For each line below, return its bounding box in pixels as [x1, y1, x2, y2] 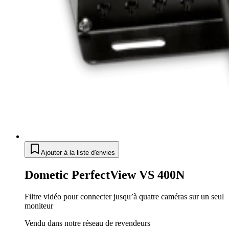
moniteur [25, 201, 53, 210]
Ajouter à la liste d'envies [41, 148, 115, 156]
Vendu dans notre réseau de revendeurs [25, 218, 150, 227]
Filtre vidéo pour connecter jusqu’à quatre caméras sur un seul [25, 192, 224, 201]
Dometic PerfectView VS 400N [25, 168, 185, 181]
